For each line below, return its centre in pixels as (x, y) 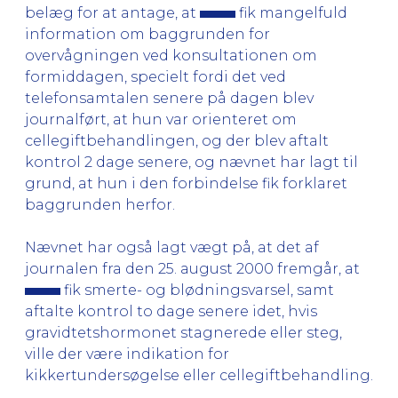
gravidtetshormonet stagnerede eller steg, (183, 332)
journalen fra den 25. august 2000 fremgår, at (192, 268)
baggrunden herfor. (100, 204)
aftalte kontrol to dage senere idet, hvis (171, 311)
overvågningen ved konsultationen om (171, 55)
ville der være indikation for (127, 354)
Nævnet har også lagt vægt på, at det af (172, 247)
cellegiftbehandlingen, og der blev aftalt (177, 140)
